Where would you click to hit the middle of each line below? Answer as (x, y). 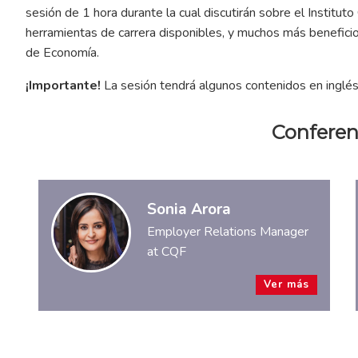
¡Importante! (63, 86)
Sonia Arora (189, 209)
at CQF (166, 251)
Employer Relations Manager (227, 231)
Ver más (286, 284)
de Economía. (62, 53)
